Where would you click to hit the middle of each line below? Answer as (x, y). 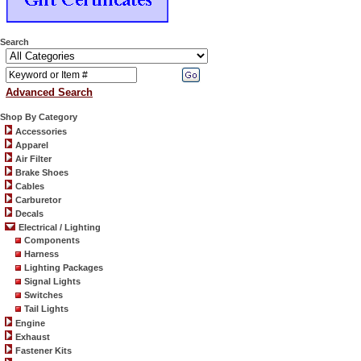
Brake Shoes (42, 172)
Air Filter (33, 159)
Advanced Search (49, 92)
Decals (29, 214)
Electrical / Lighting (60, 227)
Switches (44, 295)
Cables (30, 186)
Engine (30, 323)
